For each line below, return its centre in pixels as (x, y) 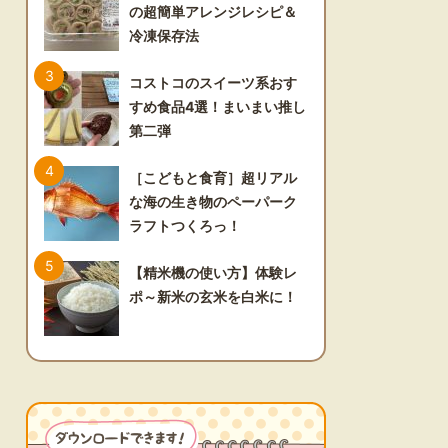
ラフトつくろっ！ (185, 225)
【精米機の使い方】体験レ (213, 272)
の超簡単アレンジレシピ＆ (213, 11)
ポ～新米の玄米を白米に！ (213, 296)
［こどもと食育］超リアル (213, 177)
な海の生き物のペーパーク (213, 201)
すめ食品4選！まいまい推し (217, 106)
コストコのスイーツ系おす (213, 82)
